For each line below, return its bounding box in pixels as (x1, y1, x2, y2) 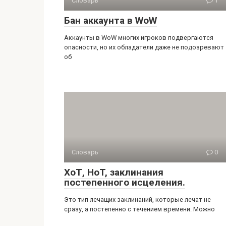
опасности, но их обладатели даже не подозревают (64, 43, 224, 51)
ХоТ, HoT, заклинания (64, 166, 163, 178)
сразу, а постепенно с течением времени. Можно (64, 205, 215, 213)
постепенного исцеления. (64, 177, 185, 188)
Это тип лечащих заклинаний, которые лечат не (64, 196, 211, 203)
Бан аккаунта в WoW (64, 15, 157, 26)
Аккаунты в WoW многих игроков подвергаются (64, 34, 213, 41)
